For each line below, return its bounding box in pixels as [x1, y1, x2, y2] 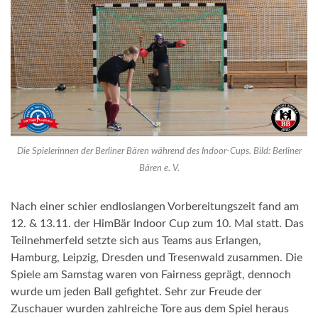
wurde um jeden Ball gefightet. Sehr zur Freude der [11, 286, 262, 298]
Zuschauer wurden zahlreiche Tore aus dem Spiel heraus [11, 303, 289, 315]
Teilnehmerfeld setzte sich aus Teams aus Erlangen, [11, 235, 261, 247]
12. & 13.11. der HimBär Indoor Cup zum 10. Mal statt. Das [11, 218, 304, 230]
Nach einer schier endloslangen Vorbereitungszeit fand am [11, 201, 299, 213]
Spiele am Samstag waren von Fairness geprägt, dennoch [11, 269, 291, 281]
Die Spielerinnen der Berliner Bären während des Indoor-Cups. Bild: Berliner [16, 147, 302, 157]
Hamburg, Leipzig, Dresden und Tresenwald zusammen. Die [11, 252, 302, 264]
